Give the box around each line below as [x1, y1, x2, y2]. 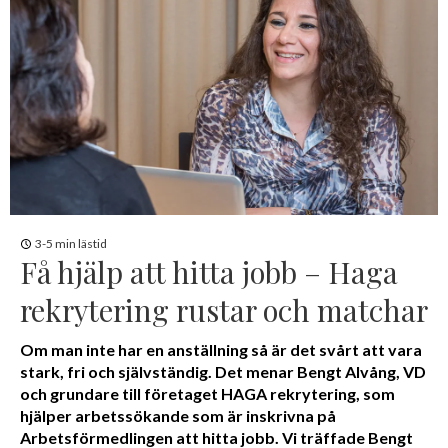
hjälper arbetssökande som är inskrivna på [20, 405, 336, 425]
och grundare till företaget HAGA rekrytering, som [20, 383, 395, 403]
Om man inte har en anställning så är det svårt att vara [20, 339, 422, 359]
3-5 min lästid [35, 235, 107, 251]
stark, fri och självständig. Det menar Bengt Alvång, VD [20, 361, 426, 381]
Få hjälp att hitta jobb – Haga [20, 251, 398, 291]
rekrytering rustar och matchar [20, 289, 428, 329]
